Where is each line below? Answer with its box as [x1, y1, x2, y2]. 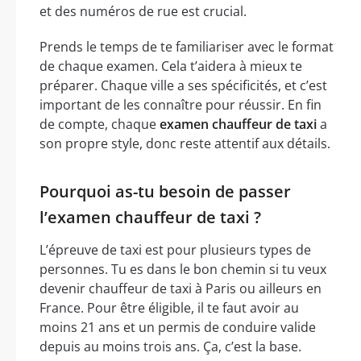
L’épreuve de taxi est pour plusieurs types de [39, 241, 311, 259]
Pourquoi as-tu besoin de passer [39, 180, 291, 203]
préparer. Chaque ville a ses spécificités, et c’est [39, 77, 327, 95]
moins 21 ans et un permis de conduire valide [39, 318, 316, 337]
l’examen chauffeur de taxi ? [39, 206, 261, 229]
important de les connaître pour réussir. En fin [39, 96, 322, 114]
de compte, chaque [39, 115, 160, 134]
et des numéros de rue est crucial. [39, 2, 247, 21]
